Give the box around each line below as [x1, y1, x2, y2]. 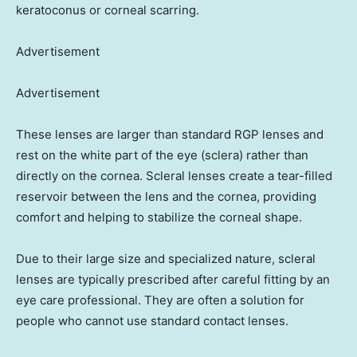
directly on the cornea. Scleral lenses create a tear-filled [16, 168, 332, 184]
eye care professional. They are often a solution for [16, 292, 304, 308]
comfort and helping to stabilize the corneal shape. [16, 210, 302, 226]
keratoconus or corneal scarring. [16, 2, 199, 18]
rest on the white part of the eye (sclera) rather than [16, 147, 308, 163]
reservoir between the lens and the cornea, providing [16, 189, 316, 205]
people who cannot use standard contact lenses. [16, 313, 288, 329]
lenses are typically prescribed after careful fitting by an [16, 272, 330, 288]
